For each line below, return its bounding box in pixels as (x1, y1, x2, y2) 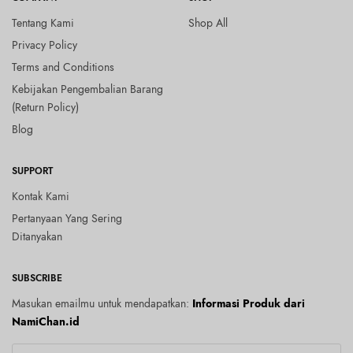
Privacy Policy (12, 37, 77, 53)
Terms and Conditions (12, 59, 114, 75)
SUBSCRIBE (12, 271, 62, 285)
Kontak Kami (12, 188, 69, 204)
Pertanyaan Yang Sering (12, 210, 122, 226)
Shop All (188, 15, 228, 31)
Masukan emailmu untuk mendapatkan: (12, 295, 193, 311)
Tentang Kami (12, 15, 74, 31)
